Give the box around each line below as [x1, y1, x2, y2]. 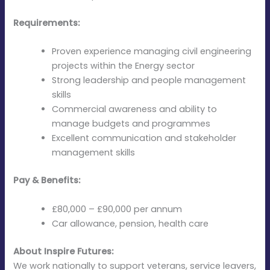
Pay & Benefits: [13, 174, 81, 187]
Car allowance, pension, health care [52, 217, 209, 230]
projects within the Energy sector [52, 60, 195, 72]
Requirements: [13, 17, 80, 30]
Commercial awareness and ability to [52, 103, 218, 116]
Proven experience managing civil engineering [52, 45, 252, 58]
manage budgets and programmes [52, 118, 211, 130]
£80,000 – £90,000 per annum [52, 202, 183, 215]
